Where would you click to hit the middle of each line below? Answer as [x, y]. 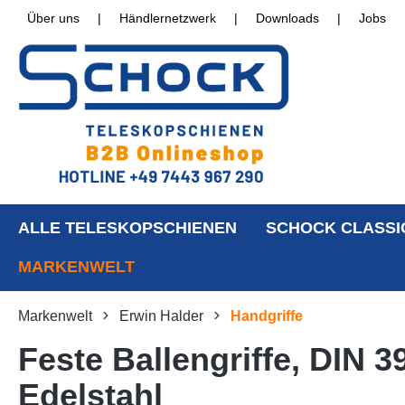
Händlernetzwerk [168, 18]
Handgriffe [267, 316]
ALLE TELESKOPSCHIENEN [127, 228]
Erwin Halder [161, 316]
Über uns [53, 18]
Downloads [287, 18]
